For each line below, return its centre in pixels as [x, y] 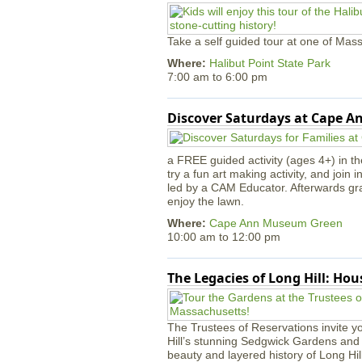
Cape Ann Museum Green [276, 223]
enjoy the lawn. [206, 201]
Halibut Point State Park [270, 63]
